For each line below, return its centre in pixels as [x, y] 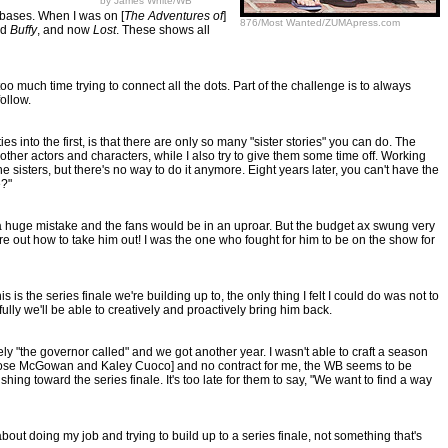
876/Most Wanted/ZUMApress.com [320, 22]
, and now [65, 30]
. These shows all [163, 30]
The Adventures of [173, 16]
